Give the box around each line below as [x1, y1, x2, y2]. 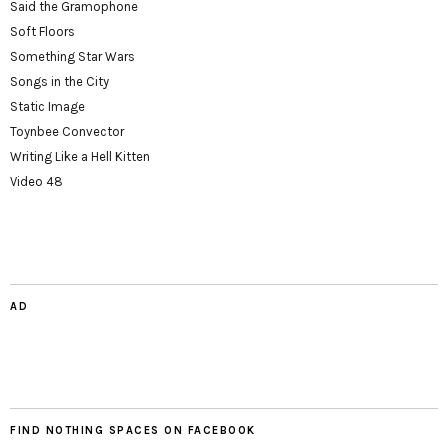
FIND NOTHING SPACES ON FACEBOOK [10, 424, 256, 437]
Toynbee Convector [10, 124, 124, 139]
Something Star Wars [10, 49, 135, 64]
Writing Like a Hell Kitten [10, 149, 150, 164]
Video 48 [10, 174, 63, 189]
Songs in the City [10, 74, 109, 89]
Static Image [10, 99, 85, 114]
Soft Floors [10, 24, 75, 39]
